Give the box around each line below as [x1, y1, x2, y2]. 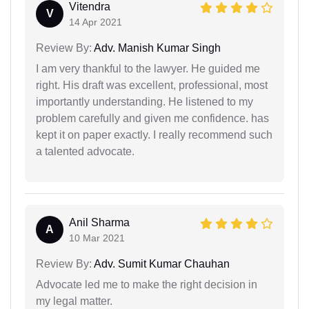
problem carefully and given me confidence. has [36, 112, 269, 124]
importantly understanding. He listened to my [36, 95, 253, 108]
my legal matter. [36, 295, 112, 307]
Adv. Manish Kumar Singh [92, 41, 221, 54]
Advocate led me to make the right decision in [36, 278, 257, 290]
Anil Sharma [69, 216, 130, 228]
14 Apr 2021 [69, 16, 122, 28]
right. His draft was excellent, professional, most [36, 79, 268, 91]
